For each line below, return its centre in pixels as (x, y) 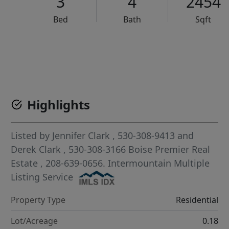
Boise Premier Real (169, 149)
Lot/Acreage (35, 221)
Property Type (38, 200)
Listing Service (42, 177)
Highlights (59, 105)
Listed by (32, 135)
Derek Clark (36, 149)
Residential (197, 200)
